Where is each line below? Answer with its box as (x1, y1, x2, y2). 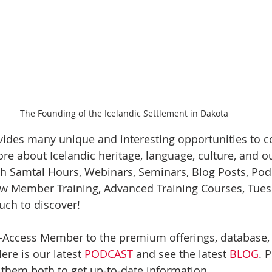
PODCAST (84, 246, 133, 262)
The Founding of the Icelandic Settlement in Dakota (19, 107, 228, 120)
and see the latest (133, 246, 229, 262)
